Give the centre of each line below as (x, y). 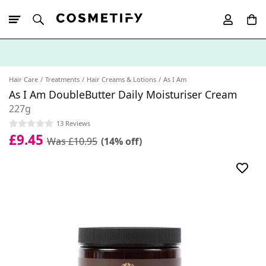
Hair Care (23, 79)
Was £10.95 (72, 141)
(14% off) (121, 141)
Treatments (62, 79)
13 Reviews (73, 123)
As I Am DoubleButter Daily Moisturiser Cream (123, 94)
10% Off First (53, 73)
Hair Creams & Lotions (121, 79)
